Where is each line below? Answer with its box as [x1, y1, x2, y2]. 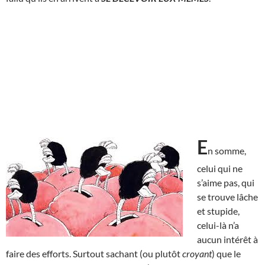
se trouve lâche [197, 190, 258, 202]
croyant [182, 247, 212, 259]
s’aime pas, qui [197, 176, 254, 188]
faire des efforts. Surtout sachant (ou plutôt [6, 247, 182, 259]
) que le [212, 247, 241, 259]
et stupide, [197, 205, 240, 216]
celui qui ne [197, 162, 243, 174]
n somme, [208, 144, 246, 156]
